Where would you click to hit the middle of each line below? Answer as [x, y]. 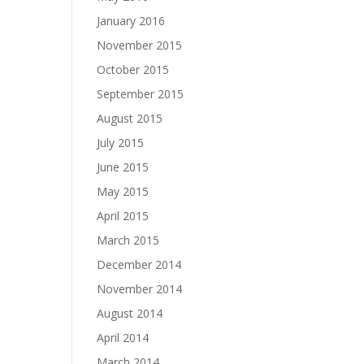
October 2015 [133, 69]
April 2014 [123, 338]
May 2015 [123, 191]
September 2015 [141, 94]
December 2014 [139, 264]
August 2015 [130, 118]
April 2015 [123, 216]
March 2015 [128, 240]
